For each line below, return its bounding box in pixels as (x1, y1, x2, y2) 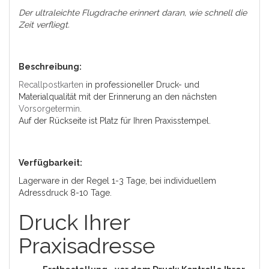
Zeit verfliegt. (19, 20, 70, 29)
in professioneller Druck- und (83, 80, 199, 89)
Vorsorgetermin (19, 104, 80, 113)
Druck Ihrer (19, 210, 130, 235)
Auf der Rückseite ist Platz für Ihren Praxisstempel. (19, 116, 211, 125)
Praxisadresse (19, 233, 156, 258)
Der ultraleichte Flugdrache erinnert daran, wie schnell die (19, 8, 247, 17)
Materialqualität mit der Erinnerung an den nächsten (19, 92, 217, 101)
